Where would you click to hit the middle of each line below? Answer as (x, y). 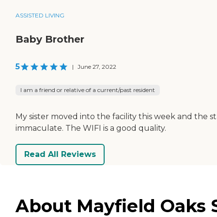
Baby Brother (50, 39)
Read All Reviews (60, 155)
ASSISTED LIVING (40, 15)
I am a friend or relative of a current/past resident (88, 90)
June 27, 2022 (97, 66)
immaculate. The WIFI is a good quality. (91, 128)
